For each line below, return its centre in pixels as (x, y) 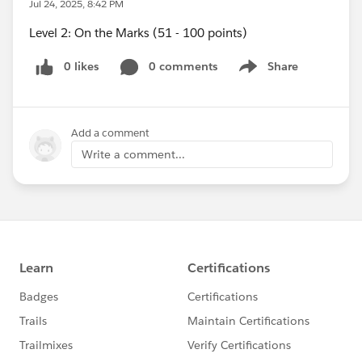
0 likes (81, 66)
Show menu (266, 75)
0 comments (183, 66)
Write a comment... (133, 154)
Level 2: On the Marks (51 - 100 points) (138, 33)
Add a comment (110, 133)
